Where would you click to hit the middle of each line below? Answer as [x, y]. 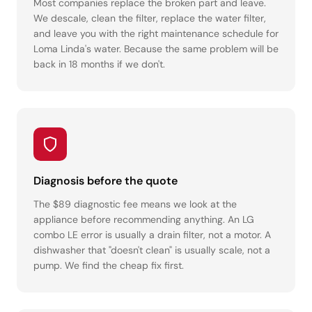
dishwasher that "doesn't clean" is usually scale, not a [152, 250]
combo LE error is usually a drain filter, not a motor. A [152, 235]
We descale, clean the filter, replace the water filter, [150, 18]
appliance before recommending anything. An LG [144, 220]
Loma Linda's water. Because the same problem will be [156, 49]
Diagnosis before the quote [106, 181]
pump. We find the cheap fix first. [109, 266]
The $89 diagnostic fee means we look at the [135, 204]
